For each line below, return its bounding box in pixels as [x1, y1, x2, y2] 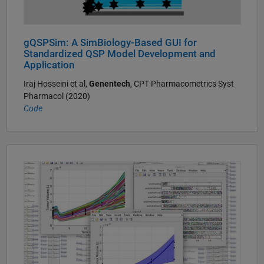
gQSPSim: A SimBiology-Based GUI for [23, 37, 197, 49]
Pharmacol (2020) [23, 91, 90, 101]
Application [23, 60, 74, 71]
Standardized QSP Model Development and [23, 48, 216, 60]
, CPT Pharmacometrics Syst [130, 78, 234, 88]
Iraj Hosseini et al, [23, 78, 89, 88]
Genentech [88, 78, 130, 88]
